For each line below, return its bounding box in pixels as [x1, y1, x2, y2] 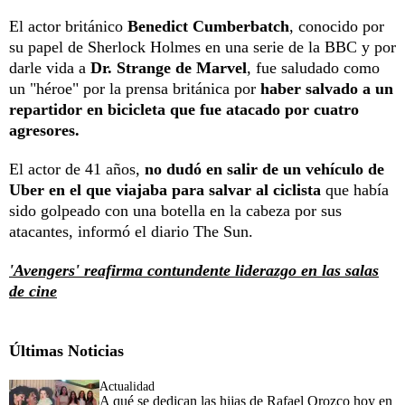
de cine [9, 281, 57, 300]
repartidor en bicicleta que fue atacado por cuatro [9, 99, 359, 118]
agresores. [9, 120, 80, 139]
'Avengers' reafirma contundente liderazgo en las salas [9, 260, 379, 279]
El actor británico [9, 16, 127, 35]
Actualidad [99, 379, 155, 393]
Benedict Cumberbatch [127, 16, 289, 35]
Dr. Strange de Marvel [90, 58, 247, 77]
